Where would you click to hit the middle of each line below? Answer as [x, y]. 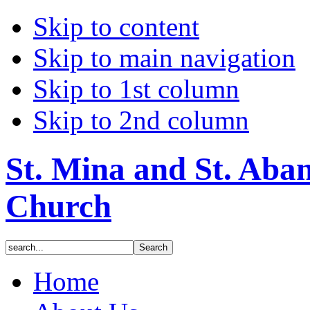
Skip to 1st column [136, 89]
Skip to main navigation [164, 58]
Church [58, 207]
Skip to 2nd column [141, 120]
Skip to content [116, 27]
